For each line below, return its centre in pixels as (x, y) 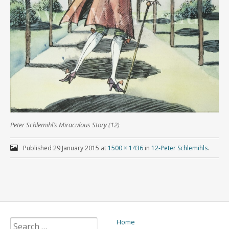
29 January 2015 (76, 148)
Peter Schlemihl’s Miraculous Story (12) (65, 124)
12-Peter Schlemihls (179, 148)
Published (38, 148)
